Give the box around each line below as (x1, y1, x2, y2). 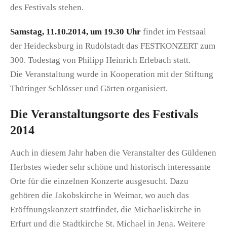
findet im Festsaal (143, 26, 206, 36)
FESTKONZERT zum (140, 41, 215, 51)
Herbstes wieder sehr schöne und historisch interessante (10, 162, 211, 172)
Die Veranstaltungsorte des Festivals (10, 107, 198, 121)
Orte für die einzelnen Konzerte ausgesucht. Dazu (10, 176, 188, 186)
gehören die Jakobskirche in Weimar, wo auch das (10, 190, 189, 200)
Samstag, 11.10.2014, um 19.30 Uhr (10, 26, 143, 36)
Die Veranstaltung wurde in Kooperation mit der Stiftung (10, 69, 213, 79)
